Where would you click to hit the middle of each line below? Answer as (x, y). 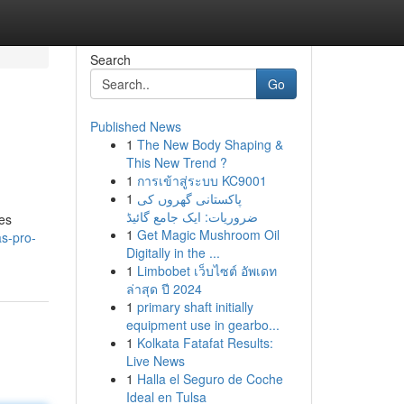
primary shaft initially (195, 307)
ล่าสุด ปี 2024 (164, 289)
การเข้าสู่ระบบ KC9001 (202, 180)
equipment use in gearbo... (202, 325)
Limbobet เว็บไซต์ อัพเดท (207, 271)
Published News (135, 126)
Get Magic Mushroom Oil (208, 234)
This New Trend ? (176, 162)
